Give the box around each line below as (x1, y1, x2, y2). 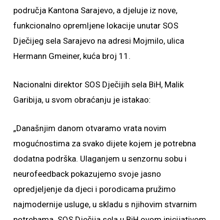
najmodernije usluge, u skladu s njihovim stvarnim (13, 199, 197, 209)
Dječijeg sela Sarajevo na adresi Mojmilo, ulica (13, 36, 184, 46)
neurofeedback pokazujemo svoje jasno (13, 169, 161, 179)
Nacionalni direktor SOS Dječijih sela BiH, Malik (13, 80, 184, 89)
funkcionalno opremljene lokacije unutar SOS (13, 21, 178, 30)
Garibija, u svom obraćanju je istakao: (13, 95, 151, 105)
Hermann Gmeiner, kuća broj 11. (13, 51, 131, 61)
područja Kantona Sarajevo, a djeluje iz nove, (13, 5, 177, 15)
